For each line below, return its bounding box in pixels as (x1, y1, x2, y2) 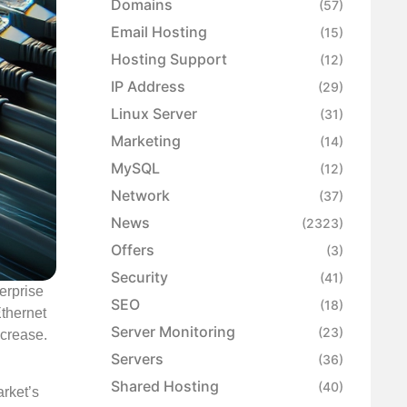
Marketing (111, 132, 181, 151)
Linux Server (111, 104, 197, 124)
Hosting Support (111, 50, 227, 69)
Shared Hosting (111, 377, 219, 396)
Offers (111, 241, 154, 260)
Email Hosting (111, 23, 207, 42)
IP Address (111, 77, 185, 96)
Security (111, 268, 168, 287)
